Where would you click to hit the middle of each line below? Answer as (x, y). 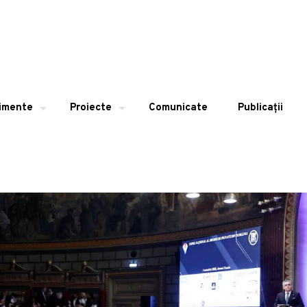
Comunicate (178, 108)
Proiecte (91, 108)
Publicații (260, 108)
